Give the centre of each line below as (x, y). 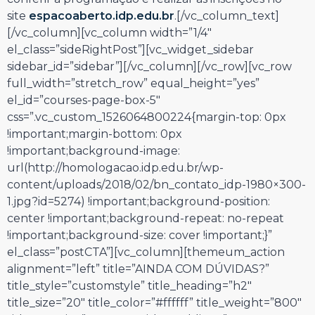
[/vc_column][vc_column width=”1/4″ (109, 33)
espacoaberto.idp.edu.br (102, 16)
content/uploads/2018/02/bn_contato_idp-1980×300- (156, 185)
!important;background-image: (94, 151)
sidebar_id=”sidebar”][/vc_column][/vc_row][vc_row (149, 66)
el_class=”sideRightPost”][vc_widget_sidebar (130, 50)
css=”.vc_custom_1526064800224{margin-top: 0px (147, 117)
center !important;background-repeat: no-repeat (146, 218)
